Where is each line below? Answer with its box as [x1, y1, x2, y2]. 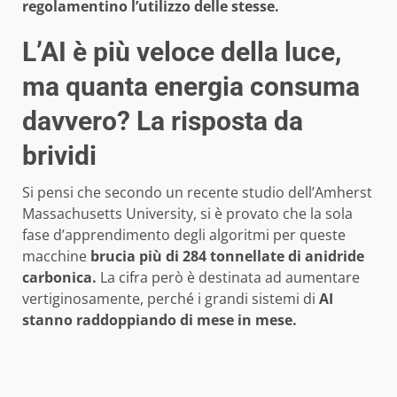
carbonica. [22, 268, 100, 288]
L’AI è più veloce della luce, [22, 36, 341, 68]
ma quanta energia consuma [22, 71, 360, 103]
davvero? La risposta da [22, 105, 303, 137]
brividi [22, 140, 97, 172]
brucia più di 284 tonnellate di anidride [90, 246, 364, 267]
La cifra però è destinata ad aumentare [100, 268, 360, 288]
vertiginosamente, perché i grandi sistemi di [22, 289, 319, 309]
